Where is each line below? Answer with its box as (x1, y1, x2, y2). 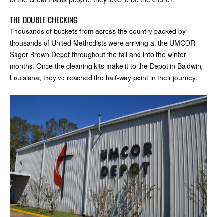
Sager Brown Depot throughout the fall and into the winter (10, 49, 186, 60)
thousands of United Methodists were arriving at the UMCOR (10, 38, 195, 48)
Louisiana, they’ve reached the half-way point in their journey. (10, 73, 197, 83)
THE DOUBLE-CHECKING (10, 14, 77, 26)
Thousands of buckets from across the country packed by (10, 26, 186, 36)
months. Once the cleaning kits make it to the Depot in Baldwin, (10, 61, 203, 71)
